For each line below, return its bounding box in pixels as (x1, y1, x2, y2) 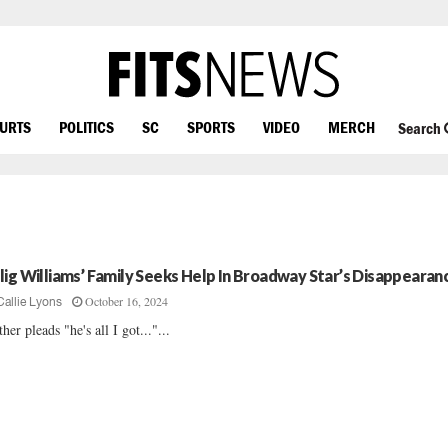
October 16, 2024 (85, 293, 169, 309)
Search (397, 119, 444, 138)
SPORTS (187, 117, 235, 136)
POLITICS (59, 117, 114, 136)
